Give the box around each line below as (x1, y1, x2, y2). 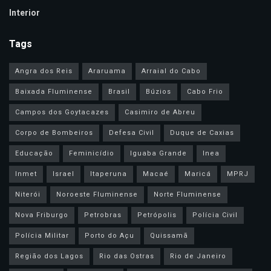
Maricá (184, 169, 211, 180)
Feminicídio (69, 148, 114, 159)
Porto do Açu (85, 230, 134, 241)
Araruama (88, 66, 126, 77)
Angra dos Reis (15, 66, 73, 77)
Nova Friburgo (15, 210, 68, 221)
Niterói (15, 189, 41, 200)
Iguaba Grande (130, 148, 187, 159)
